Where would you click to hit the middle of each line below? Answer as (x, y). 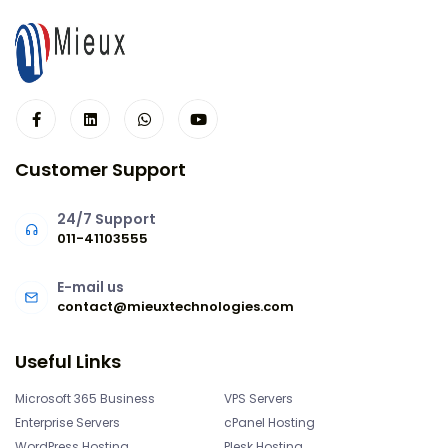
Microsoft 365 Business (85, 399)
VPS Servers (258, 399)
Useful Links (68, 362)
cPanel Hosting (269, 423)
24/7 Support (106, 219)
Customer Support (100, 170)
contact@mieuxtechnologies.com (175, 307)
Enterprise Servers (67, 423)
